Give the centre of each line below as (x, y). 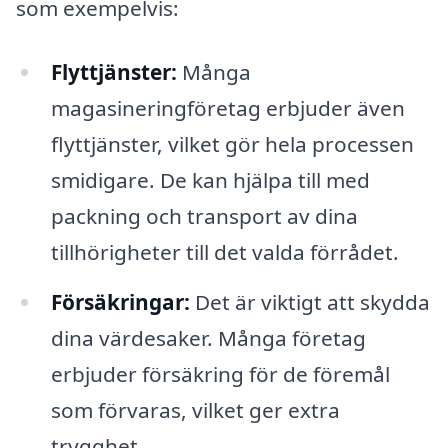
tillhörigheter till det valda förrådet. (224, 252)
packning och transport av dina (204, 216)
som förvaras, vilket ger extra (195, 410)
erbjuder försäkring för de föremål (220, 374)
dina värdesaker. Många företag (208, 338)
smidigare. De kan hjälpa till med (210, 180)
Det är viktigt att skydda (309, 302)
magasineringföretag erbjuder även (227, 108)
